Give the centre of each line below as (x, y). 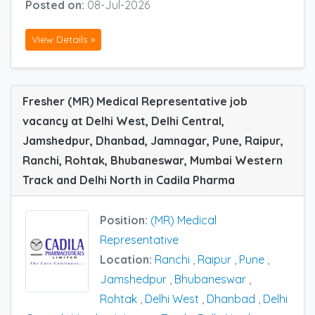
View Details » (63, 40)
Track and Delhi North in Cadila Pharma (129, 180)
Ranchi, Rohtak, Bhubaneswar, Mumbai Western (153, 161)
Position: (125, 220)
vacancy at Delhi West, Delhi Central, (123, 121)
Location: (127, 260)
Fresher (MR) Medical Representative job (135, 102)
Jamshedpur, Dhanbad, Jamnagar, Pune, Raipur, (153, 141)
